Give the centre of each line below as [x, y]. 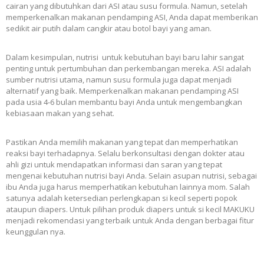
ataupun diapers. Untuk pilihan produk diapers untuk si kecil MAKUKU [130, 209]
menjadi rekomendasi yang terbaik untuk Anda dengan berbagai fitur [130, 221]
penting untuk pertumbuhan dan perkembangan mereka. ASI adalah [128, 69]
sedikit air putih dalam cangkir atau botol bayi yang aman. [109, 29]
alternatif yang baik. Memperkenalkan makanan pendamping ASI [122, 91]
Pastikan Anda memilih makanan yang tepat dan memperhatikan [122, 142]
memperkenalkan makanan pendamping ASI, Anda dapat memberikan [132, 17]
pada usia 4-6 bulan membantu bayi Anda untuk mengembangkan [124, 102]
